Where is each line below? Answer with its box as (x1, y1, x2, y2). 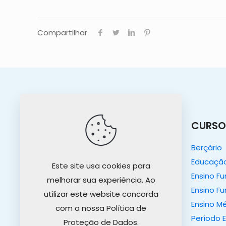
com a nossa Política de (55, 203, 146, 213)
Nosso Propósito (37, 156, 99, 167)
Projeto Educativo (37, 171, 103, 182)
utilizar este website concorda (43, 189, 158, 199)
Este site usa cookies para (51, 160, 150, 171)
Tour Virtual (37, 185, 80, 196)
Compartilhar (37, 27, 87, 38)
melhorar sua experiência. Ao (46, 175, 155, 185)
